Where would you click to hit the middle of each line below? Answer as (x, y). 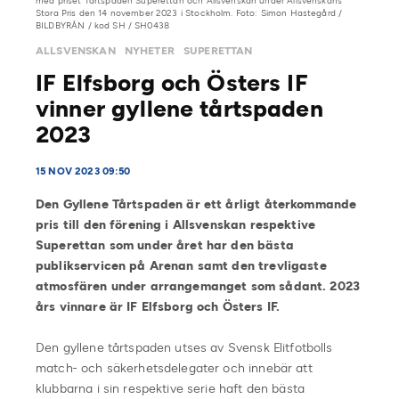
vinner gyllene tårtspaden (179, 108)
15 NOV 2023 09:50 (83, 171)
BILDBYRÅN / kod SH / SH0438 (103, 25)
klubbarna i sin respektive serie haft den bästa (171, 388)
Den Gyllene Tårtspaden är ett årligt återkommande (196, 204)
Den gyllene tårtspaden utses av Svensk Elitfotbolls (184, 347)
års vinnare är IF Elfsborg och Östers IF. (158, 306)
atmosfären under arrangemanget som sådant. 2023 (198, 286)
